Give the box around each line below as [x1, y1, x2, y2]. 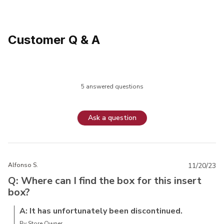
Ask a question [88, 113, 136, 123]
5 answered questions [80, 82, 143, 90]
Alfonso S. [8, 160, 38, 169]
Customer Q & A [8, 32, 100, 47]
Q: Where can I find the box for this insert [8, 173, 201, 187]
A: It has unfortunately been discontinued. [19, 205, 182, 216]
